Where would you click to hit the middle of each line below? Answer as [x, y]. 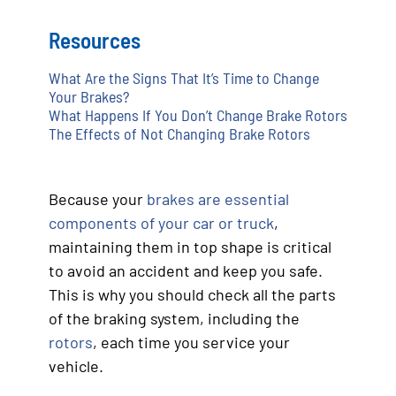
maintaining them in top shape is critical [190, 246]
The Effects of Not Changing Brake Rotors [179, 133]
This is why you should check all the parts [192, 294]
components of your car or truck [161, 222]
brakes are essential [218, 198]
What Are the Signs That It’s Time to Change [184, 77]
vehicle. [76, 366]
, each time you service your [191, 342]
